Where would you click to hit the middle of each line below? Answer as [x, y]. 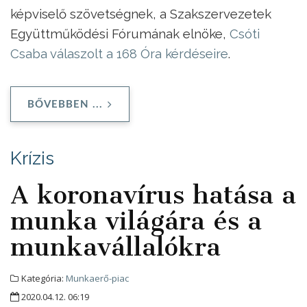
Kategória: [42, 278]
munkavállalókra [115, 246]
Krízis [32, 158]
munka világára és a [136, 220]
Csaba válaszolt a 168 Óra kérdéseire [119, 53]
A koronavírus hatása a [153, 194]
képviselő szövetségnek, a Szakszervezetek [141, 13]
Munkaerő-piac [97, 278]
